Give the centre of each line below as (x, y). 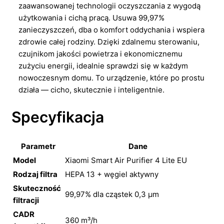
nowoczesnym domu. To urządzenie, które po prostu (111, 77)
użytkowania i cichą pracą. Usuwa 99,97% (91, 17)
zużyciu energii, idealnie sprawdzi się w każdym (103, 65)
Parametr (38, 146)
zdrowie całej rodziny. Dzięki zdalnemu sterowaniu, (109, 41)
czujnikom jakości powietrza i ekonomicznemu (100, 53)
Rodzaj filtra (35, 174)
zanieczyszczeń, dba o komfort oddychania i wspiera (111, 29)
